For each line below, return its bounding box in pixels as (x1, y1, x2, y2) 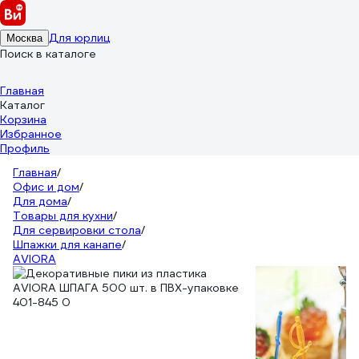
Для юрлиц (49, 30, 111, 45)
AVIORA (13, 252, 56, 266)
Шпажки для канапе (13, 237, 122, 252)
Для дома (13, 194, 67, 208)
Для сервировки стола (13, 223, 141, 237)
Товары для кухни (13, 208, 113, 223)
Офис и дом (13, 179, 79, 194)
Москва (6, 32, 42, 44)
